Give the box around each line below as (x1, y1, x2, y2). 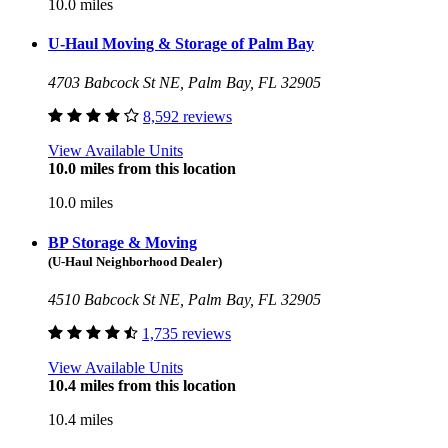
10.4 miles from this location (48, 377, 236, 394)
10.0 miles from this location (48, 160, 236, 178)
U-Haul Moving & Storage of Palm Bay (48, 35, 314, 53)
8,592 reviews (143, 108, 232, 126)
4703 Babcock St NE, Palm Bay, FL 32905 (48, 74, 321, 92)
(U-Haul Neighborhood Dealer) (48, 253, 222, 269)
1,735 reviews (142, 325, 231, 342)
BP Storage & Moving (48, 233, 197, 251)
